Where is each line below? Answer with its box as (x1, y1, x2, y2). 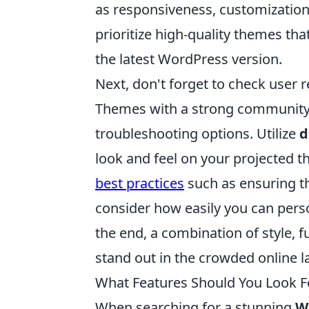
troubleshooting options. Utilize (95, 124, 299, 143)
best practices (95, 174, 184, 192)
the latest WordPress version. (95, 50, 282, 68)
